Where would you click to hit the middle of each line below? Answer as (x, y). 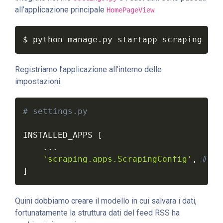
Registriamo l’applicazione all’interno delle (88, 69)
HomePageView (130, 10)
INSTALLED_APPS (60, 135)
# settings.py (55, 111)
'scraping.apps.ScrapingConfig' (117, 159)
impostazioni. (38, 81)
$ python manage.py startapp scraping (112, 39)
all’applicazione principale (61, 9)
